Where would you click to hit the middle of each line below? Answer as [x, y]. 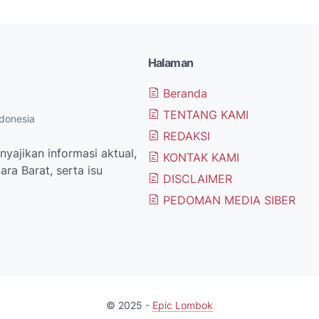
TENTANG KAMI [204, 115]
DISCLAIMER [195, 179]
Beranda [183, 93]
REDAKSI [184, 136]
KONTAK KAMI [199, 157]
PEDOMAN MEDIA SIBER [227, 200]
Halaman [171, 63]
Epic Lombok [183, 305]
